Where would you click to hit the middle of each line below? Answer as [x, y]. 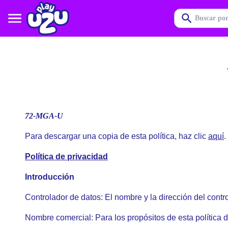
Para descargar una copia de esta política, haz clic [117, 136]
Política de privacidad [66, 156]
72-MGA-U [44, 116]
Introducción [50, 177]
